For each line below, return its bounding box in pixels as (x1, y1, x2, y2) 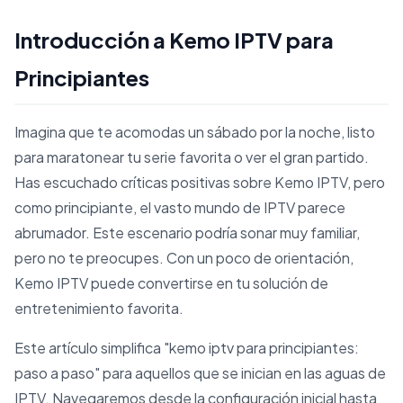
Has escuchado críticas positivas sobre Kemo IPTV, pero (14, 172, 385, 192)
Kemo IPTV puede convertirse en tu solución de (14, 273, 328, 292)
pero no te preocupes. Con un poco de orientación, (14, 247, 354, 267)
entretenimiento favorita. (14, 298, 184, 318)
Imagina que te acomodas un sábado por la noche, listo (14, 121, 375, 141)
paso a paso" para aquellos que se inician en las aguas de (14, 363, 386, 382)
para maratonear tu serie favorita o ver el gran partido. (14, 147, 369, 166)
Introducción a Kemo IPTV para (14, 25, 334, 53)
